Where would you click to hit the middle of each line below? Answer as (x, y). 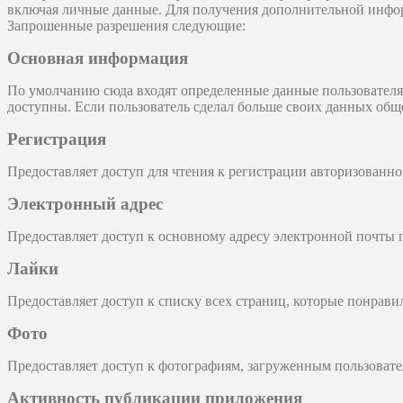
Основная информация (98, 58)
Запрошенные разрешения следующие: (126, 26)
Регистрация (57, 139)
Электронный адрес (85, 204)
